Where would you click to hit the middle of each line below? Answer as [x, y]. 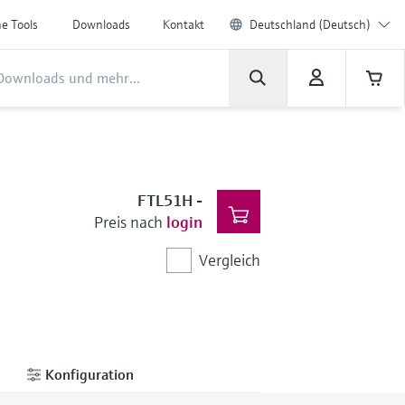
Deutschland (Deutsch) [310, 24]
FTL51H [165, 200]
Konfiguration [88, 374]
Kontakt [184, 24]
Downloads [101, 24]
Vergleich [229, 260]
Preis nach [128, 222]
